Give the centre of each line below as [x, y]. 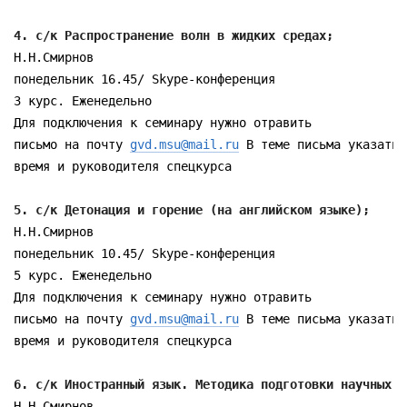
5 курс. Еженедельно [83, 275]
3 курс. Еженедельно [83, 101]
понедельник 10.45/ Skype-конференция [144, 253]
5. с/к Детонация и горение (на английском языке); [192, 210]
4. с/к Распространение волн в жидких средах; [174, 35]
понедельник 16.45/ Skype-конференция [144, 79]
